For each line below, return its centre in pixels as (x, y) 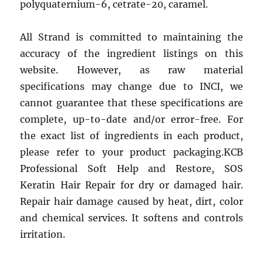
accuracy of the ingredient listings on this (131, 53)
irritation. (43, 234)
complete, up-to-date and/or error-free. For (131, 119)
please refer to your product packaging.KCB (131, 152)
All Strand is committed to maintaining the (131, 37)
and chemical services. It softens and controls (131, 218)
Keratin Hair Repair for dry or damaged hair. (131, 185)
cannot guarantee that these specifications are (131, 103)
